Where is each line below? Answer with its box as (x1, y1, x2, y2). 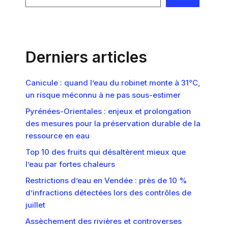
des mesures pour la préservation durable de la (25, 119, 201, 128)
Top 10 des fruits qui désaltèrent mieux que (25, 147, 186, 157)
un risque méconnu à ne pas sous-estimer (25, 90, 181, 100)
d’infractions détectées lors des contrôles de (25, 188, 191, 197)
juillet (25, 200, 45, 210)
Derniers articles (25, 48, 147, 66)
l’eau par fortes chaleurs (25, 159, 115, 169)
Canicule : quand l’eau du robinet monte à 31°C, (25, 78, 201, 88)
